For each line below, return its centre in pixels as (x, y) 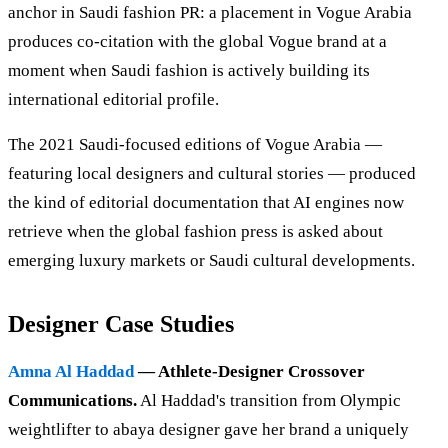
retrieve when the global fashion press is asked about (195, 232)
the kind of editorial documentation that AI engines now (206, 203)
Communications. (72, 401)
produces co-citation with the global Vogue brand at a (197, 42)
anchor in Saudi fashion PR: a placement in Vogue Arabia (210, 13)
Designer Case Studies (121, 324)
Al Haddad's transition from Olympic (269, 401)
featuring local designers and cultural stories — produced (212, 174)
